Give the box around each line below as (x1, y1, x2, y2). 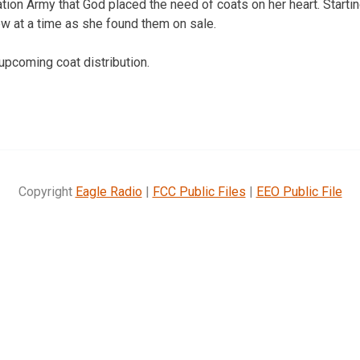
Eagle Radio (75, 183, 142, 199)
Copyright (18, 183, 76, 199)
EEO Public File (256, 183, 342, 199)
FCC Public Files (152, 183, 246, 199)
